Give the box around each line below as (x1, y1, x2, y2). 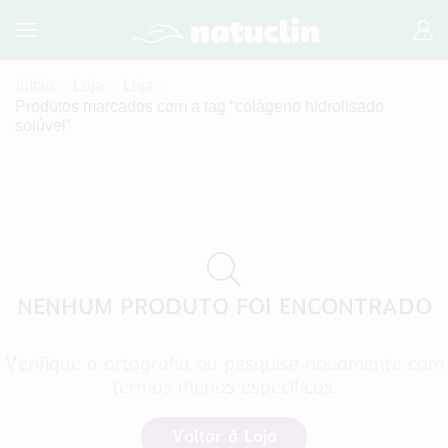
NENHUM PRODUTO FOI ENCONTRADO (16, 290, 432, 323)
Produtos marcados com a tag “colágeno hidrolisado (15, 98, 384, 115)
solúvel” (15, 117, 71, 134)
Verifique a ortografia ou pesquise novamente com (4, 350, 444, 378)
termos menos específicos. (111, 373, 337, 401)
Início (16, 77, 54, 94)
